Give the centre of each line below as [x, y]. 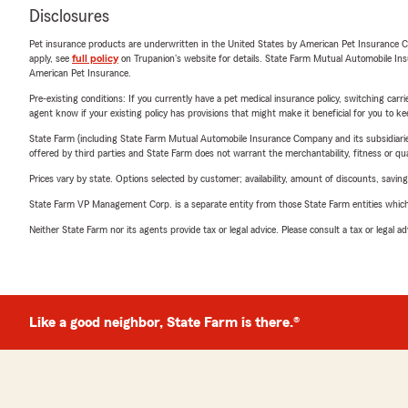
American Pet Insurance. [80, 73]
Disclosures [69, 16]
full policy [95, 58]
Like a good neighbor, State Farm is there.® [164, 322]
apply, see [51, 58]
